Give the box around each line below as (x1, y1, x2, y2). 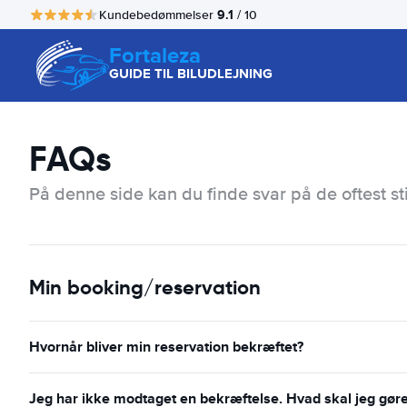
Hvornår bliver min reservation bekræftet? (29, 336, 303, 357)
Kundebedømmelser (99, 6, 217, 23)
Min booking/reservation (29, 275, 261, 300)
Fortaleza (109, 39, 201, 71)
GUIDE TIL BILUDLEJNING (109, 64, 273, 84)
